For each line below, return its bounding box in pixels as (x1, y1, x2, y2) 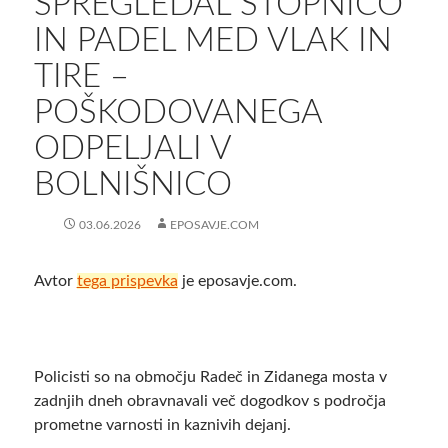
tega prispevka (76, 273, 178, 290)
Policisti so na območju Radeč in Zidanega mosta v (33, 369, 387, 386)
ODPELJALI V (33, 132, 231, 166)
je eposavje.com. (177, 273, 297, 290)
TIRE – (33, 60, 129, 94)
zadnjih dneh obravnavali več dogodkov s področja (33, 393, 386, 410)
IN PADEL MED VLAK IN (33, 24, 392, 58)
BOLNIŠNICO (33, 168, 232, 202)
